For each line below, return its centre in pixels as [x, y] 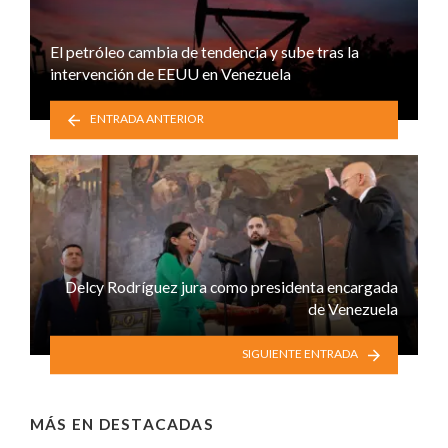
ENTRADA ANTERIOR [147, 119]
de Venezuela [353, 308]
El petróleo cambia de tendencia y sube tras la [204, 51]
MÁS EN [64, 423]
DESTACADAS [156, 423]
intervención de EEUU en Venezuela [170, 73]
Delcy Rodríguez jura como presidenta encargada [231, 286]
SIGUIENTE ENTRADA [299, 354]
